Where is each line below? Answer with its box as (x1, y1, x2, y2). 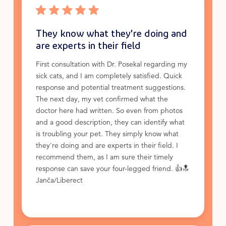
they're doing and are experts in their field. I (35, 143, 178, 150)
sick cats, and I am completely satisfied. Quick (35, 73, 182, 80)
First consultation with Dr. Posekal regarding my (35, 62, 187, 69)
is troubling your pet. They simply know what (35, 131, 179, 138)
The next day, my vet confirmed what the (35, 96, 168, 103)
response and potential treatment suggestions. (35, 85, 186, 92)
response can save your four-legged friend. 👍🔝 (35, 166, 189, 173)
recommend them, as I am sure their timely (35, 154, 173, 161)
